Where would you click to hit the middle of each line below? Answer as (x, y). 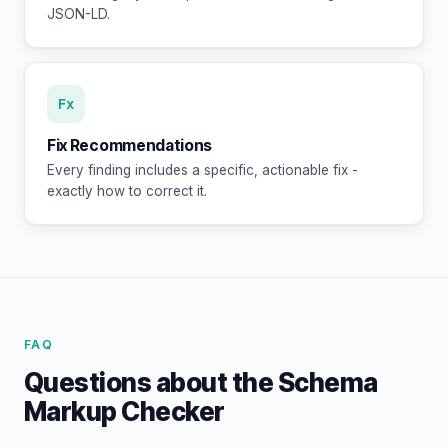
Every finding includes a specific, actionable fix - (202, 170)
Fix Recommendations (130, 146)
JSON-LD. (78, 14)
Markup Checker (124, 412)
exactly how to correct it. (127, 191)
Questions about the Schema (201, 383)
